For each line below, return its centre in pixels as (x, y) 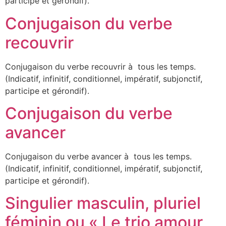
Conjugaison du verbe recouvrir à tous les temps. (100, 66)
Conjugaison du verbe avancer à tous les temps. (98, 156)
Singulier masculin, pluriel (103, 203)
